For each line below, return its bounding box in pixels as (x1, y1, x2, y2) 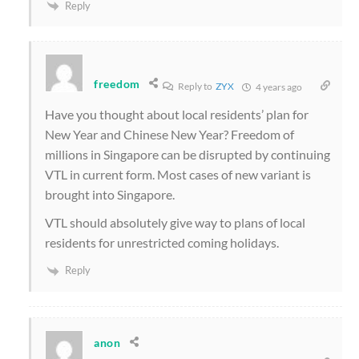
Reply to (175, 80, 216, 93)
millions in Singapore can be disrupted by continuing (45, 147, 330, 163)
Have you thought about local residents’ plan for (45, 107, 309, 123)
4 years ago (253, 81, 302, 94)
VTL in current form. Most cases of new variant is (45, 167, 311, 183)
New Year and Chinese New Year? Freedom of (45, 127, 294, 143)
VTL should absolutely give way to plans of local (45, 215, 305, 231)
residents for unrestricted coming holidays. (45, 235, 279, 251)
